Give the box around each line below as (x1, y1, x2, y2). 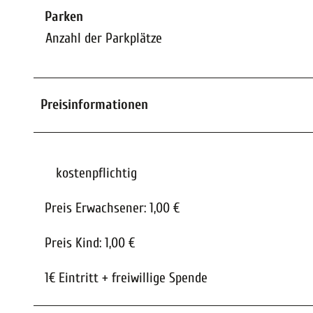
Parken (45, 8, 83, 25)
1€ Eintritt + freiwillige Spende (45, 270, 208, 286)
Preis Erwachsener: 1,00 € (45, 200, 180, 217)
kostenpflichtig (56, 165, 137, 182)
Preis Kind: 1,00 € (45, 235, 135, 252)
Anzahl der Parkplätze (45, 30, 162, 47)
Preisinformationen (41, 96, 148, 113)
